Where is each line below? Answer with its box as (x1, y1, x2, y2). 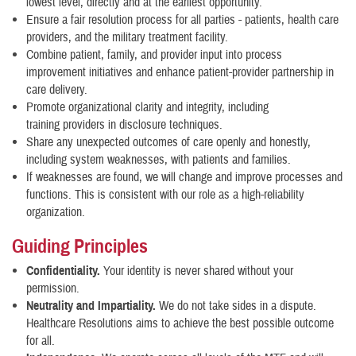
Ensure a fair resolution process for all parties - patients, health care (26, 12, 339, 28)
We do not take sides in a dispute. (159, 298, 316, 314)
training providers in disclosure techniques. (26, 117, 222, 133)
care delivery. (26, 82, 87, 98)
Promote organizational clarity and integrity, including (26, 99, 269, 115)
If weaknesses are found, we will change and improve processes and (26, 169, 342, 185)
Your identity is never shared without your (103, 263, 293, 279)
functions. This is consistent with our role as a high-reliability (26, 187, 304, 203)
